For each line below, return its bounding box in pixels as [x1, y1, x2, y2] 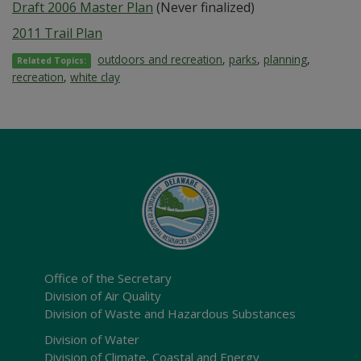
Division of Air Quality [44, 287, 161, 304]
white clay [70, 68, 120, 85]
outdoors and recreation [98, 51, 223, 67]
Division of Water [44, 330, 139, 347]
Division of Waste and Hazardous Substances [44, 305, 296, 322]
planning [263, 51, 308, 67]
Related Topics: [17, 54, 87, 66]
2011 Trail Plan [12, 23, 102, 42]
